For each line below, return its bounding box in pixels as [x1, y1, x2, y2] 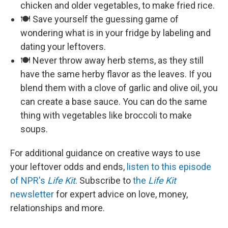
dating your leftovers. [20, 41, 106, 52]
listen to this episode [127, 161, 211, 172]
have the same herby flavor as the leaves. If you [20, 68, 212, 79]
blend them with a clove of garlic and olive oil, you [20, 82, 218, 93]
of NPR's [10, 175, 45, 186]
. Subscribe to [75, 175, 133, 186]
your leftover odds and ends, [10, 161, 127, 172]
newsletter [10, 188, 54, 199]
